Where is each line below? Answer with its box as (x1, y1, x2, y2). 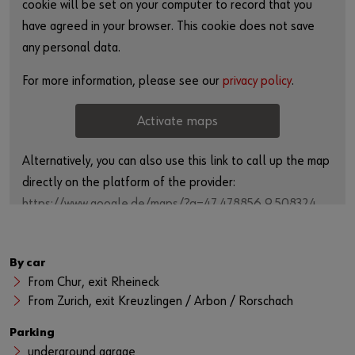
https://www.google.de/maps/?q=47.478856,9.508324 (22, 197, 317, 211)
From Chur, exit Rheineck (28, 276, 159, 289)
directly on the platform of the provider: (22, 176, 235, 189)
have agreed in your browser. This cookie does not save (22, 20, 315, 33)
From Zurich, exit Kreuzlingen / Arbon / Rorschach (28, 295, 293, 308)
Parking (10, 326, 55, 338)
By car (10, 257, 45, 269)
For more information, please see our (22, 74, 223, 88)
